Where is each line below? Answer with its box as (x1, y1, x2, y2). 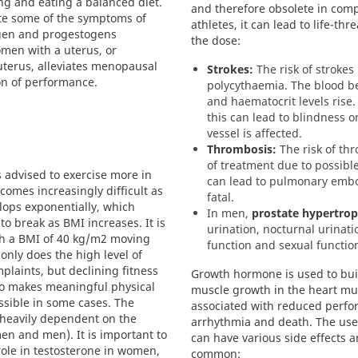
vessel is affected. (207, 125, 302, 141)
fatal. (207, 189, 234, 205)
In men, (207, 205, 252, 221)
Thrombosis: (207, 141, 276, 157)
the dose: (191, 33, 241, 48)
